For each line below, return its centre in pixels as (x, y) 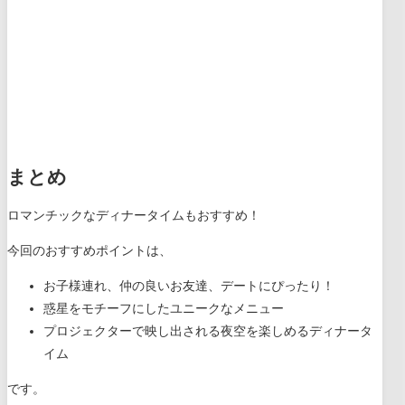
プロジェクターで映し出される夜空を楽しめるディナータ (208, 332)
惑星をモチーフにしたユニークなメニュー (164, 309)
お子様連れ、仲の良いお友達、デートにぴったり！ (189, 287)
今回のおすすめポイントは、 (89, 251)
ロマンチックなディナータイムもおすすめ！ (134, 216)
